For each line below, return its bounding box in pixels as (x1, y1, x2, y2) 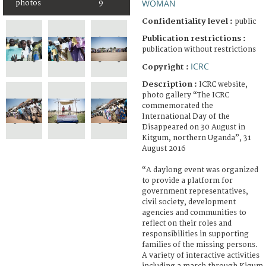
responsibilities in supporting (142, 229, 249, 239)
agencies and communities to (142, 208, 246, 217)
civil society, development (142, 197, 236, 207)
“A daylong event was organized (142, 165, 258, 175)
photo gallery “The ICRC (142, 90, 229, 100)
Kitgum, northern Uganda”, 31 (142, 133, 251, 142)
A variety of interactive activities (142, 251, 259, 260)
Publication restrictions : (142, 33, 246, 43)
